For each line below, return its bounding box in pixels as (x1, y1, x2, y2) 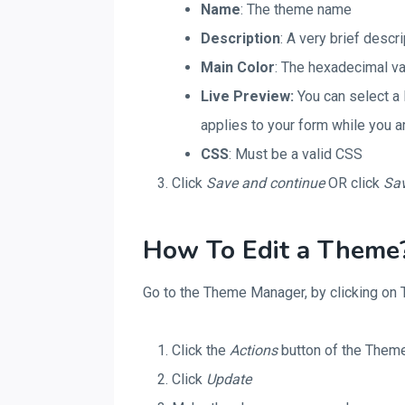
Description (201, 30, 280, 47)
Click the (172, 342, 230, 359)
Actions (230, 342, 278, 359)
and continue (241, 174, 325, 192)
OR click (325, 174, 383, 192)
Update (206, 371, 251, 388)
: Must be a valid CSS (229, 146, 363, 163)
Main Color (201, 59, 275, 76)
